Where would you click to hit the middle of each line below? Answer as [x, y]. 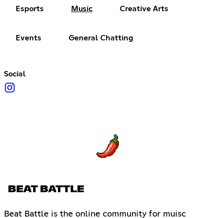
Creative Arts [144, 9]
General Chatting [101, 38]
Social [15, 74]
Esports [30, 9]
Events [28, 38]
